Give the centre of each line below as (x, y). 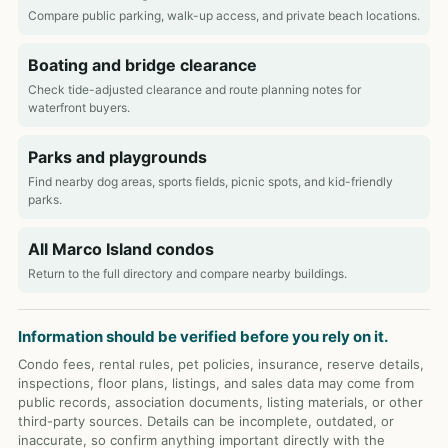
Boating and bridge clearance (142, 65)
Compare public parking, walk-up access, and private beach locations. (224, 15)
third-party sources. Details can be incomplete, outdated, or (206, 421)
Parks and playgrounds (117, 157)
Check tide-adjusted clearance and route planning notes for (194, 89)
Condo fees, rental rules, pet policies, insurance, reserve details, (221, 364)
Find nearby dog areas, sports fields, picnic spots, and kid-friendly (210, 181)
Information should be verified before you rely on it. (203, 336)
